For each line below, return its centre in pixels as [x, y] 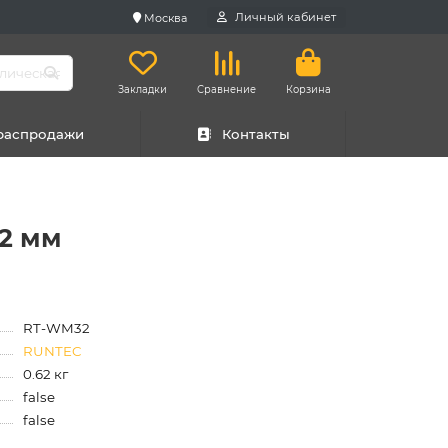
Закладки [142, 89]
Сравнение [226, 89]
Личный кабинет [285, 16]
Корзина [308, 89]
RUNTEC [52, 351]
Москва [165, 17]
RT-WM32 [56, 328]
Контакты [255, 134]
